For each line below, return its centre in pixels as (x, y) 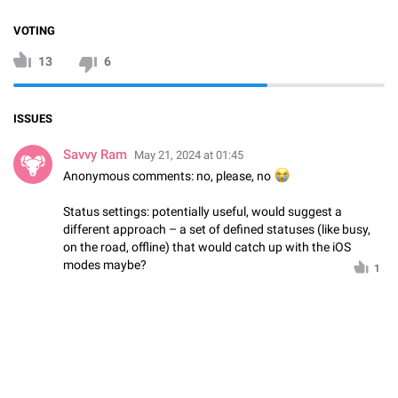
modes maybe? (105, 264)
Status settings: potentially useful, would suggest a (203, 211)
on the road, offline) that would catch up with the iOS (207, 247)
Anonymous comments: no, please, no (168, 175)
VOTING (34, 30)
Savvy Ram (95, 154)
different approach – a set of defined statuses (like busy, (217, 229)
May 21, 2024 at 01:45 (189, 155)
